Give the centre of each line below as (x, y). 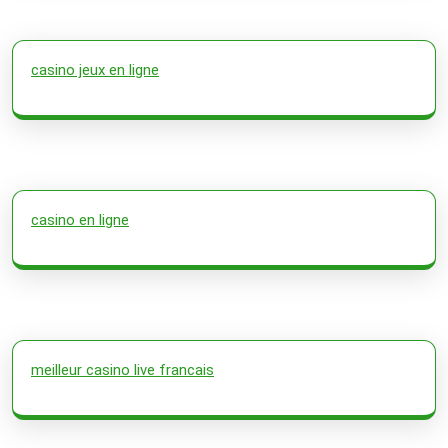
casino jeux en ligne (95, 69)
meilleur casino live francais (122, 369)
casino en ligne (80, 219)
